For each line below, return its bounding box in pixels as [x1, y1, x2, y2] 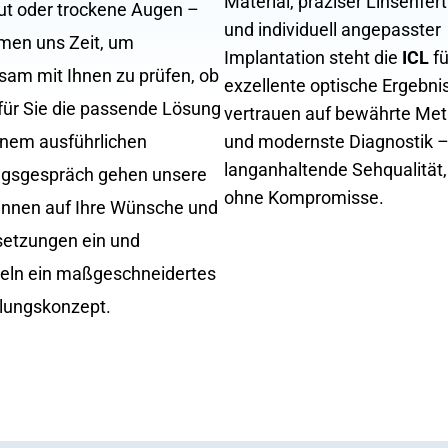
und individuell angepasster [224, 19, 441, 40]
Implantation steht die [224, 47, 402, 68]
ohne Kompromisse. [224, 187, 384, 208]
